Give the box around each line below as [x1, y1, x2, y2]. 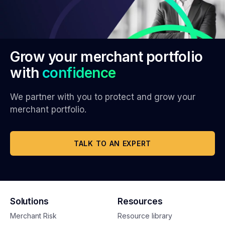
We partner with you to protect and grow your [10, 91, 195, 102]
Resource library [118, 211, 172, 220]
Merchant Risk [10, 211, 57, 220]
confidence [42, 64, 116, 81]
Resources [118, 196, 163, 206]
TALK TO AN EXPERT [74, 139, 151, 148]
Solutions [10, 196, 49, 206]
